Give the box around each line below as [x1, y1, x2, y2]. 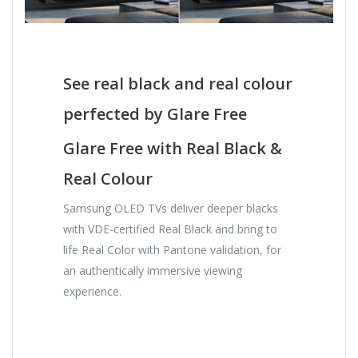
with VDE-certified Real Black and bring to [63, 221, 278, 237]
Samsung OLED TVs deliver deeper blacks [63, 200, 279, 216]
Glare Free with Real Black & [63, 137, 283, 159]
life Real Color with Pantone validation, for [63, 241, 282, 257]
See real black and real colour [63, 72, 293, 94]
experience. [63, 283, 122, 299]
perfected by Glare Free [63, 102, 248, 125]
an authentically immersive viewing [63, 262, 243, 278]
